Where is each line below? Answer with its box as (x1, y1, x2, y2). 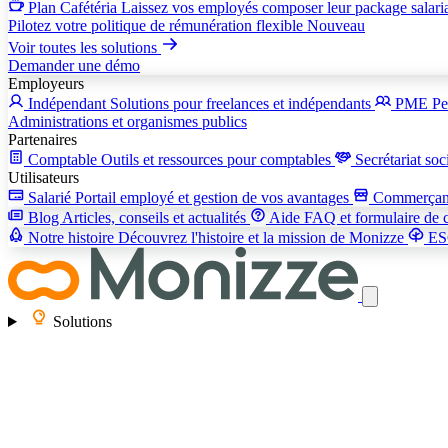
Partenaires (8, 131, 77, 148)
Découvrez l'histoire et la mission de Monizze (118, 229, 408, 246)
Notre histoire (28, 229, 118, 246)
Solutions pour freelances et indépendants (110, 95, 375, 112)
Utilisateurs (8, 169, 79, 186)
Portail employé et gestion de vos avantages (75, 189, 353, 206)
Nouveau (307, 17, 365, 34)
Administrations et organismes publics (8, 113, 247, 130)
